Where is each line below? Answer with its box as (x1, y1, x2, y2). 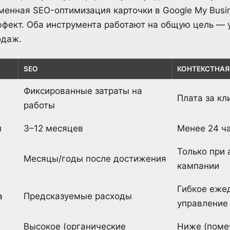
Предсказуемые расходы (24, 191, 132, 202)
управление (177, 198, 228, 209)
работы (24, 100, 55, 111)
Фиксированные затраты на (24, 86, 142, 97)
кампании (177, 161, 219, 171)
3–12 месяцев (24, 123, 83, 134)
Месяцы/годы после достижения (24, 154, 166, 164)
